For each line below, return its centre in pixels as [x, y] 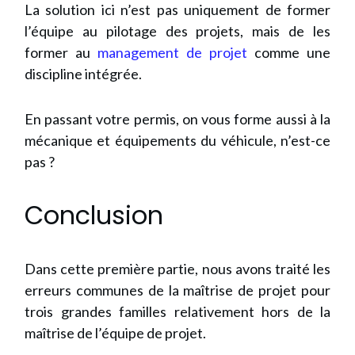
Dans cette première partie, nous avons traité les [177, 269]
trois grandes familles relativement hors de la [177, 312]
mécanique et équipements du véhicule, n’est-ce [177, 141]
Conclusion [94, 216]
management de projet [172, 53]
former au [61, 53]
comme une [289, 53]
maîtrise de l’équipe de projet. [115, 333]
